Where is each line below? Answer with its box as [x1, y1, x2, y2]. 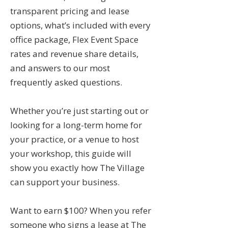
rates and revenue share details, [10, 48, 138, 60]
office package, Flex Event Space [10, 34, 138, 45]
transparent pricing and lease [10, 5, 129, 17]
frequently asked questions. [10, 76, 124, 88]
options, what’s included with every [10, 19, 151, 31]
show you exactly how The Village [10, 162, 145, 174]
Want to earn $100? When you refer [10, 205, 151, 216]
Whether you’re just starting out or [10, 105, 149, 117]
